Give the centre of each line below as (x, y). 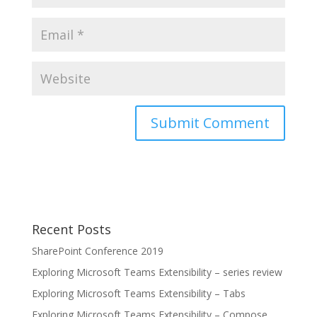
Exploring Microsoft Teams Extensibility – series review (157, 272)
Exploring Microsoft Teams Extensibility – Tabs (138, 294)
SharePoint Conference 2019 (97, 251)
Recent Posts (71, 230)
